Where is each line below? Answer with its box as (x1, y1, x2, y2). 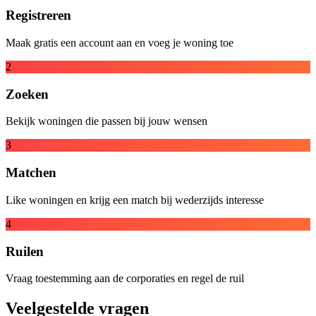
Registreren (6, 8, 71, 23)
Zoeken (6, 86, 49, 102)
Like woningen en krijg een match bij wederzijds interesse (6, 193, 264, 206)
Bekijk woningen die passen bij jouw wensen (6, 115, 207, 128)
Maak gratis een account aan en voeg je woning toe (6, 36, 233, 49)
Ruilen (6, 243, 44, 259)
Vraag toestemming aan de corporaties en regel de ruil (6, 272, 244, 285)
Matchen (6, 165, 56, 181)
